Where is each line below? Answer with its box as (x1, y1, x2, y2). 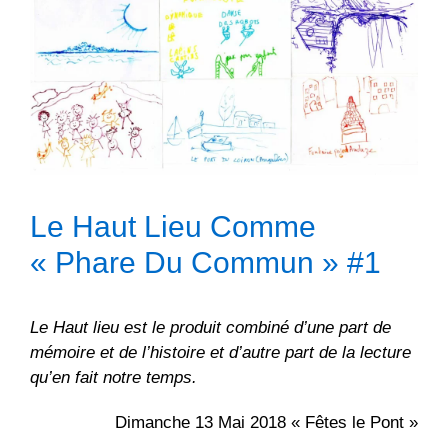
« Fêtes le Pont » (291, 412, 418, 432)
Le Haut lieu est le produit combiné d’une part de (30, 317, 391, 337)
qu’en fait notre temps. (30, 367, 197, 387)
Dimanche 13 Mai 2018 (115, 412, 291, 432)
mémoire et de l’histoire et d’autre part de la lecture (30, 342, 411, 362)
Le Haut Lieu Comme (30, 209, 316, 243)
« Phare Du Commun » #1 (30, 245, 381, 279)
